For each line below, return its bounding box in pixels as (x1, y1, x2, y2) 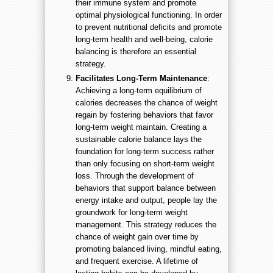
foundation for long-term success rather (76, 146, 214, 156)
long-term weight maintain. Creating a (76, 122, 207, 132)
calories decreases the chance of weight (76, 97, 218, 107)
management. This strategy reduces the (76, 219, 216, 229)
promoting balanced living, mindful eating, (76, 244, 222, 253)
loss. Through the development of (76, 171, 194, 180)
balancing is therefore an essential (76, 47, 196, 57)
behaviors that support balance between (76, 183, 216, 193)
